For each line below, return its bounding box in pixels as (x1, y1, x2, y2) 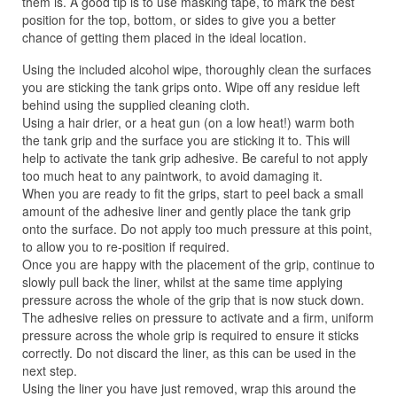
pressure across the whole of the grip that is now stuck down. (22, 290, 364, 308)
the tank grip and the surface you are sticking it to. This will (22, 130, 350, 149)
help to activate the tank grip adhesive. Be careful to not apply (22, 148, 368, 167)
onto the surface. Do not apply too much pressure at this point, (22, 219, 372, 237)
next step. (22, 361, 77, 379)
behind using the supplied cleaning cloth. (22, 95, 250, 113)
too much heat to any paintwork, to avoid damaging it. (22, 166, 323, 184)
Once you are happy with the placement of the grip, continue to (22, 254, 375, 273)
